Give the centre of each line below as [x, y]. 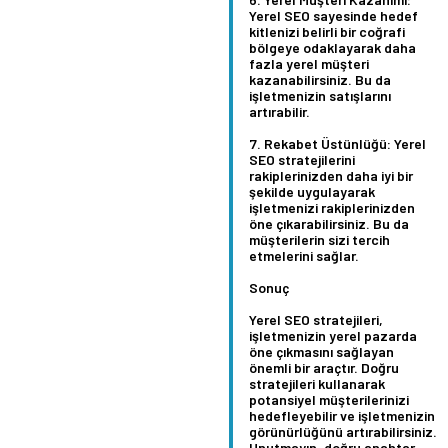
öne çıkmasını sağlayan [321, 351]
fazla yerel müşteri [309, 63]
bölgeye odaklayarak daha [332, 47]
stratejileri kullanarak [317, 383]
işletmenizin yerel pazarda [333, 335]
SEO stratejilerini [302, 159]
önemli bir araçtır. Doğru [324, 367]
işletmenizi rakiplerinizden [332, 207]
